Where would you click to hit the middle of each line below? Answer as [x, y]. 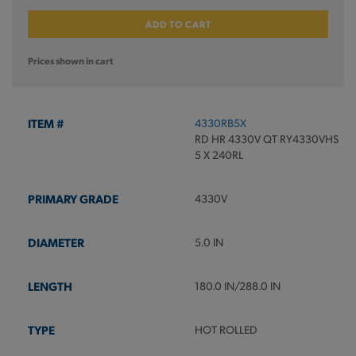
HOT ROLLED [226, 329]
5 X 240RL [219, 155]
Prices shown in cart [70, 60]
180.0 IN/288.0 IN [237, 286]
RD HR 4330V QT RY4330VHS [267, 139]
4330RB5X [220, 123]
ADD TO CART [178, 24]
